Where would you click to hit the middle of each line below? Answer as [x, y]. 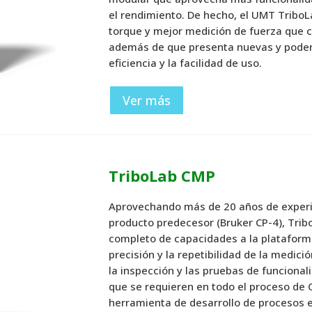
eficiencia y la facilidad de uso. [186, 62]
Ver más [147, 101]
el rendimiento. [148, 14]
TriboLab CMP [162, 176]
